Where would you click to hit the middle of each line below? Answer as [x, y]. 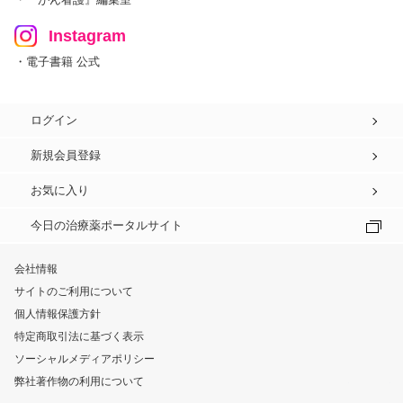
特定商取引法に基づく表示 [79, 336]
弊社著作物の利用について [79, 381]
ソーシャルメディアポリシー [84, 359]
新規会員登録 [66, 155]
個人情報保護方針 [57, 314]
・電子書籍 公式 [57, 62]
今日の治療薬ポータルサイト [107, 225]
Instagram [87, 36]
